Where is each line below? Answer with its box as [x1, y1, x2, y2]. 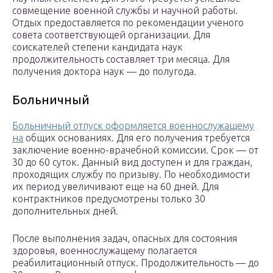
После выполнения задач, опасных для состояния [12, 233, 237, 244]
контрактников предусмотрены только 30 [12, 193, 205, 205]
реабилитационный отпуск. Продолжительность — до [12, 257, 259, 269]
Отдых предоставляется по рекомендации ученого [12, 17, 244, 29]
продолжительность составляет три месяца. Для [12, 54, 230, 65]
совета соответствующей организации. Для [12, 29, 210, 41]
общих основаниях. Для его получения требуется [23, 132, 250, 144]
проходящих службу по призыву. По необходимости [12, 169, 250, 180]
